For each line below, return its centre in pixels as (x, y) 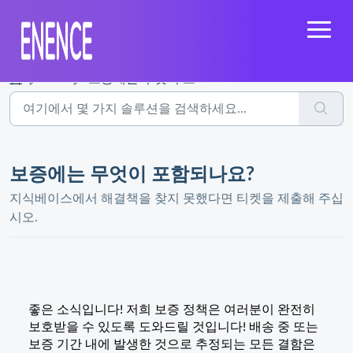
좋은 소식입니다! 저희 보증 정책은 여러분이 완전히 (172, 310)
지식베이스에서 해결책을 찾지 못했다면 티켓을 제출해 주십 (176, 199)
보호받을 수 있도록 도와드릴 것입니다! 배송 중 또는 (173, 327)
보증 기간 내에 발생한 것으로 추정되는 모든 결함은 (172, 344)
